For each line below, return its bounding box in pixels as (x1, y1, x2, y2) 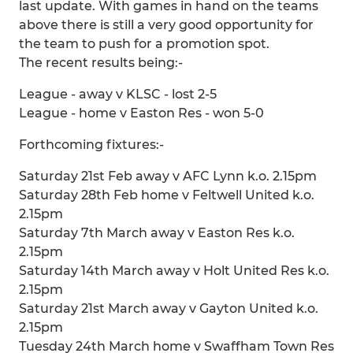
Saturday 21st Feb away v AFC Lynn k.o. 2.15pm (19, 169, 317, 184)
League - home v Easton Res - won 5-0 (19, 106, 264, 121)
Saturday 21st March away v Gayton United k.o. (19, 301, 318, 316)
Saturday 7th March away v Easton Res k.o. (19, 225, 295, 240)
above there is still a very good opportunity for (19, 17, 314, 32)
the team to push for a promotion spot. (19, 36, 269, 51)
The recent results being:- (19, 55, 183, 70)
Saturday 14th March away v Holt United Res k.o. (19, 263, 329, 278)
